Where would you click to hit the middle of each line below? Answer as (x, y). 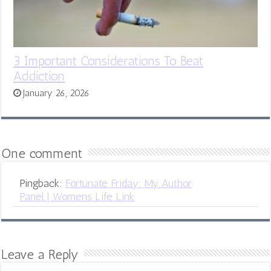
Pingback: (43, 183)
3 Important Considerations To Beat (109, 60)
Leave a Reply (40, 254)
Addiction (39, 76)
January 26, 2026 (57, 93)
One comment (42, 153)
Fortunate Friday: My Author (129, 183)
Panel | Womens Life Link (77, 196)
